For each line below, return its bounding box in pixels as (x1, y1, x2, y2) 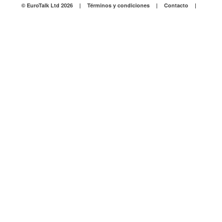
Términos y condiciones (87, 1, 150, 9)
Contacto (164, 1, 188, 9)
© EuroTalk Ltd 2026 (21, 1, 73, 9)
